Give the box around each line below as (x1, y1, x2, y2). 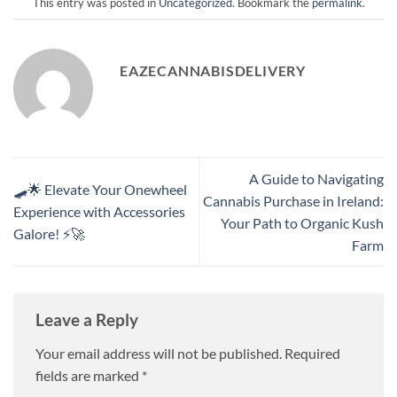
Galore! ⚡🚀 (13, 225, 85, 243)
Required (284, 344, 340, 362)
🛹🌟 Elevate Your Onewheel (13, 181, 187, 198)
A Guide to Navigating (249, 169, 384, 187)
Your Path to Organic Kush (221, 214, 384, 231)
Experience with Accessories (13, 203, 185, 221)
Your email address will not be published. (35, 344, 282, 362)
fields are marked (35, 366, 142, 384)
